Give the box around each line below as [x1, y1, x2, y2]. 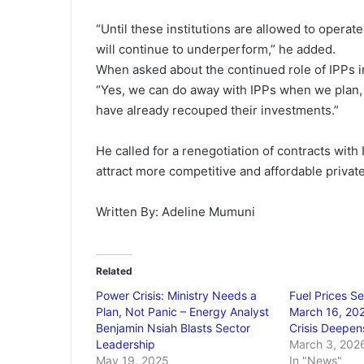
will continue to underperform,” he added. [96, 41, 336, 57]
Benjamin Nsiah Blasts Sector [96, 321, 250, 335]
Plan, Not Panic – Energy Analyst [96, 305, 269, 318]
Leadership [96, 337, 155, 351]
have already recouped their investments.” [96, 102, 339, 118]
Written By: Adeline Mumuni [96, 204, 255, 219]
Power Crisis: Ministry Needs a [96, 288, 257, 302]
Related [96, 265, 132, 277]
